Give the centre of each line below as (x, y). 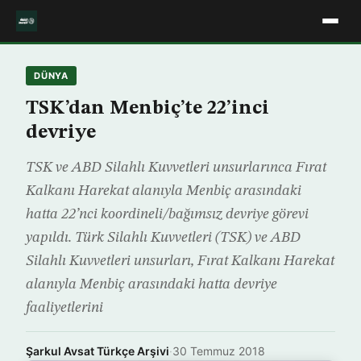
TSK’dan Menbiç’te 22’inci (147, 109)
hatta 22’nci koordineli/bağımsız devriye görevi (167, 214)
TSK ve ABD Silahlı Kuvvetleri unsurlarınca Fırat (176, 168)
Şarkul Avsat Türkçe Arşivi (98, 351)
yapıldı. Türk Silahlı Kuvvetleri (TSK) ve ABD (163, 238)
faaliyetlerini (64, 308)
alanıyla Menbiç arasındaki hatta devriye (151, 284)
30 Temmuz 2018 (219, 351)
